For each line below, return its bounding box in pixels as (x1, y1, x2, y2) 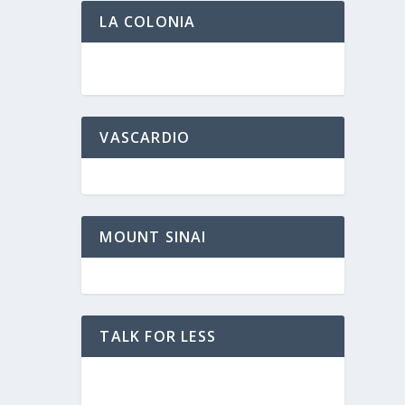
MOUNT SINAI (99, 226, 207, 247)
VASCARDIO (99, 127, 191, 147)
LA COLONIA (99, 11, 196, 32)
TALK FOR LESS (99, 325, 216, 346)
